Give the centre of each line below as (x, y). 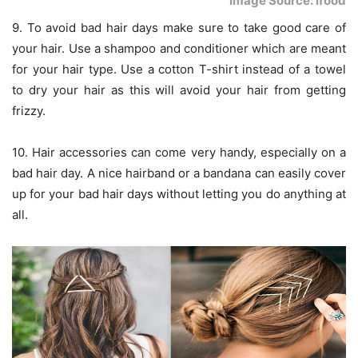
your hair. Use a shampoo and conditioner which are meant (179, 48)
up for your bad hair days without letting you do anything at (179, 193)
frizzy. (29, 110)
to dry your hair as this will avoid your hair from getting (179, 89)
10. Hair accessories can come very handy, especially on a (179, 152)
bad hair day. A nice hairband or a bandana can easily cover (179, 173)
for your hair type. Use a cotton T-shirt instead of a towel (179, 69)
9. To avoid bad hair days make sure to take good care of (179, 27)
